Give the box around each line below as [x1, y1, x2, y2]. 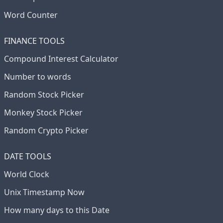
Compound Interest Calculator [4, 53, 118, 64]
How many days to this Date [4, 205, 110, 216]
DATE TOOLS [4, 151, 51, 162]
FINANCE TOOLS [4, 35, 65, 46]
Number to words [4, 71, 71, 82]
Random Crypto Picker [4, 125, 89, 136]
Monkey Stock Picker [4, 107, 83, 118]
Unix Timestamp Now [4, 187, 85, 198]
